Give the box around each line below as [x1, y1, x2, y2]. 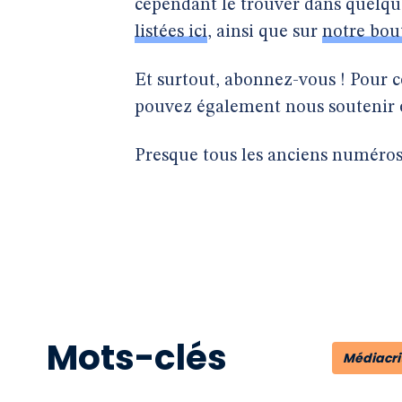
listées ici [135, 23, 207, 41]
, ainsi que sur [207, 23, 322, 41]
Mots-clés [47, 333, 227, 382]
